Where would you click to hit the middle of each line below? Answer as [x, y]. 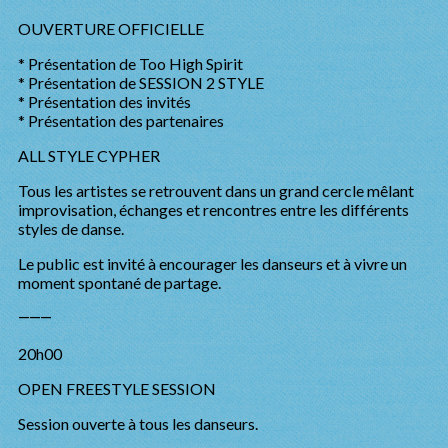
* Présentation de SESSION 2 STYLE [141, 82]
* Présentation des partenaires [121, 120]
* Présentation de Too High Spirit [130, 63]
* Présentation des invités [104, 101]
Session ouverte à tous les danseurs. [138, 423]
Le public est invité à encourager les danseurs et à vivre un [212, 263]
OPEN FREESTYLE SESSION [117, 388]
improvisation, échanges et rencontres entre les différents [213, 209]
